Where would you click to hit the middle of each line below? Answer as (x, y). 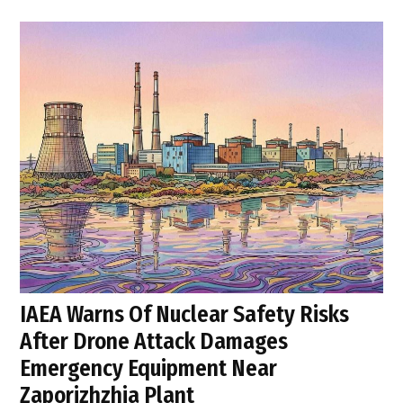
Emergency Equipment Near (149, 369)
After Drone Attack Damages (154, 342)
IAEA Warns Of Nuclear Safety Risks (185, 315)
